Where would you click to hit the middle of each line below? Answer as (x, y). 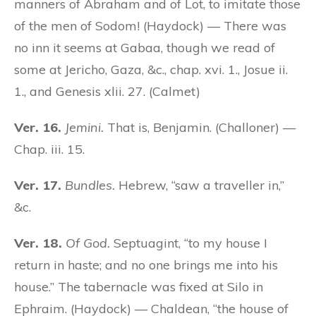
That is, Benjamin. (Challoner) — (200, 127)
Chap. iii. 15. (49, 149)
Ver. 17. (38, 185)
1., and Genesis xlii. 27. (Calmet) (107, 91)
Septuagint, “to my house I (189, 243)
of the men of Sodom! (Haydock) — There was (150, 25)
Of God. (88, 243)
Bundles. (90, 185)
